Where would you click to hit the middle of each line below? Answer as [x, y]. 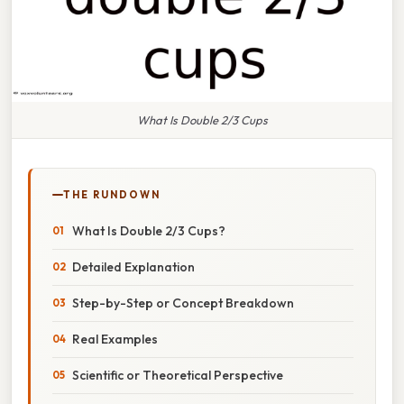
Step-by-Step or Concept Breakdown [183, 303]
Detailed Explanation [133, 266]
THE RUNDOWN [112, 194]
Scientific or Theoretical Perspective [178, 375]
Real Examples [115, 339]
